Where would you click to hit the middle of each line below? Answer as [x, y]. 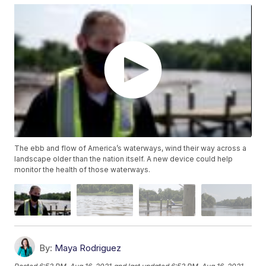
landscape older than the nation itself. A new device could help [124, 159]
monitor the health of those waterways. [83, 170]
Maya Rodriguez [88, 248]
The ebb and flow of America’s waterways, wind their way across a [131, 148]
